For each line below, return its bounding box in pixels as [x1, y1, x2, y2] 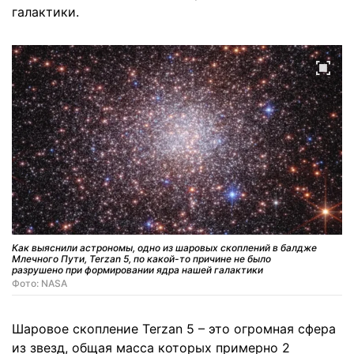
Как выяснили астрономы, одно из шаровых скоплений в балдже [12, 241, 317, 254]
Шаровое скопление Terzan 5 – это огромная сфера [12, 320, 336, 337]
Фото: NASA [12, 277, 67, 289]
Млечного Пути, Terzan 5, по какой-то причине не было [12, 252, 271, 265]
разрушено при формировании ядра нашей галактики [12, 263, 263, 276]
